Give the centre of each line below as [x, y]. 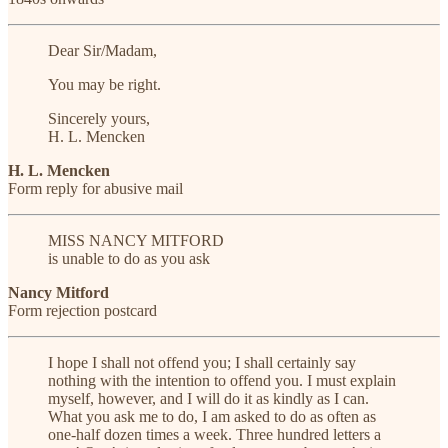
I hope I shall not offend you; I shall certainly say [202, 363]
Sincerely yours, [99, 119]
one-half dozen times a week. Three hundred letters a [214, 435]
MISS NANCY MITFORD [136, 241]
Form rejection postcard [82, 311]
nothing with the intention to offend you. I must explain [222, 381]
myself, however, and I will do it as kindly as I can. [208, 399]
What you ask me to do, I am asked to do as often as [212, 417]
